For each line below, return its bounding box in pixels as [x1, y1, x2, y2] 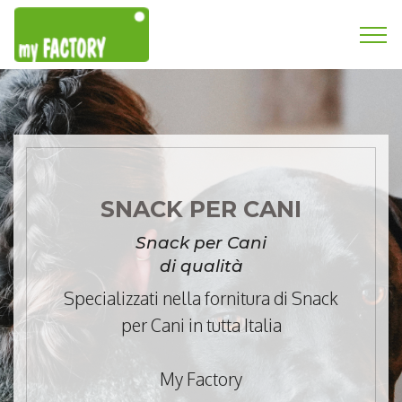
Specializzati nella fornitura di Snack [64, 287, 338, 310]
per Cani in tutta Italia [120, 314, 282, 336]
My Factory [160, 368, 242, 390]
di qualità [159, 256, 243, 276]
